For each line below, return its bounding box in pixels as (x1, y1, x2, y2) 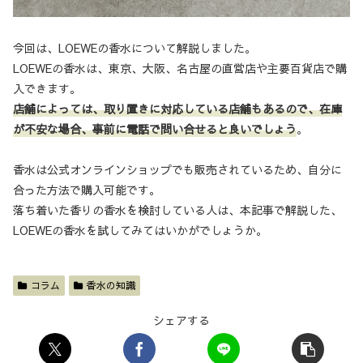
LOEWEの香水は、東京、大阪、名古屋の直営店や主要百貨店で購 (13, 59, 347, 76)
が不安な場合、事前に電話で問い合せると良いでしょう (13, 120, 297, 137)
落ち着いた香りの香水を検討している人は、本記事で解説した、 (13, 201, 342, 218)
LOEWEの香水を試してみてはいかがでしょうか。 (13, 221, 267, 238)
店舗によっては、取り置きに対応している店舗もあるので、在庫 (13, 100, 342, 117)
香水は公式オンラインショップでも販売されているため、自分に (13, 160, 342, 177)
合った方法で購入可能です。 (13, 181, 160, 198)
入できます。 (13, 79, 81, 96)
